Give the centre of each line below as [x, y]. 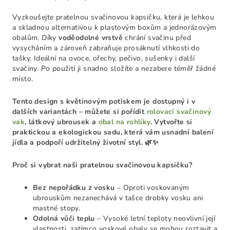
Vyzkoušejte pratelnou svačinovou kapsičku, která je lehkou [113, 17]
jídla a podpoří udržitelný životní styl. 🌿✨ [86, 142]
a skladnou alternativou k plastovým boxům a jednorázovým [114, 27]
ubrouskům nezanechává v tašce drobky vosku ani [118, 198]
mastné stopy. [57, 208]
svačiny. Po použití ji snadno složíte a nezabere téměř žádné [114, 69]
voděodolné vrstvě [91, 38]
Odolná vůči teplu [64, 218]
